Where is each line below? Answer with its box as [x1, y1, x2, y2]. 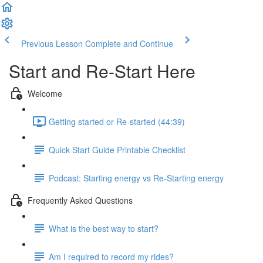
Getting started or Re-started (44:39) [49, 115, 185, 127]
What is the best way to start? [49, 222, 159, 234]
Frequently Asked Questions [28, 194, 133, 206]
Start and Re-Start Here [9, 58, 195, 83]
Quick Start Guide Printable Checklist [49, 143, 186, 156]
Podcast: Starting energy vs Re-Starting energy [49, 171, 224, 184]
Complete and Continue [85, 38, 173, 49]
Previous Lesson [21, 38, 83, 49]
